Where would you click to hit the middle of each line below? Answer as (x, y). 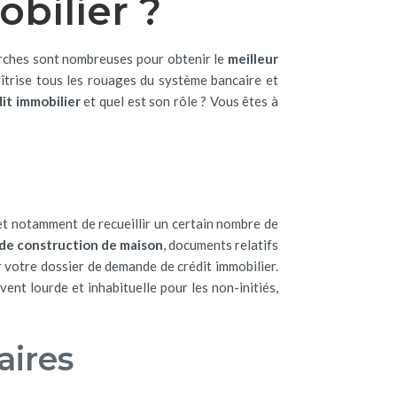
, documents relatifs (221, 245)
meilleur (253, 58)
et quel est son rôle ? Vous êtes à (179, 101)
